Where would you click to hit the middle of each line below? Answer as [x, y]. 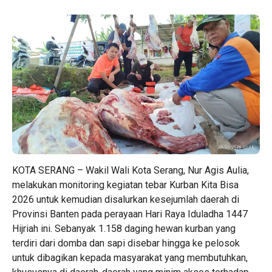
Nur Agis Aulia [217, 170]
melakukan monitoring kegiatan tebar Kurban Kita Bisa [125, 185]
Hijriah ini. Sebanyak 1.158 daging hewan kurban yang [124, 228]
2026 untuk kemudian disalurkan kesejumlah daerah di [126, 199]
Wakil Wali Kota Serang [134, 170]
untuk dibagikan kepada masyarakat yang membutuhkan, [130, 257]
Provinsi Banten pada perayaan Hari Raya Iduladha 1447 [130, 214]
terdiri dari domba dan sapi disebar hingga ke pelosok [126, 243]
